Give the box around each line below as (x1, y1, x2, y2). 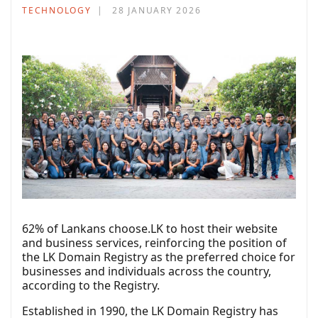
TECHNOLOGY (22, 4, 92, 16)
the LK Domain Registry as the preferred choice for (22, 249, 295, 265)
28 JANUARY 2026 (112, 4, 202, 16)
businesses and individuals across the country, (22, 263, 271, 280)
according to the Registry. (22, 278, 160, 294)
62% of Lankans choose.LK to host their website (22, 221, 278, 237)
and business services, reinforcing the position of (22, 235, 287, 251)
